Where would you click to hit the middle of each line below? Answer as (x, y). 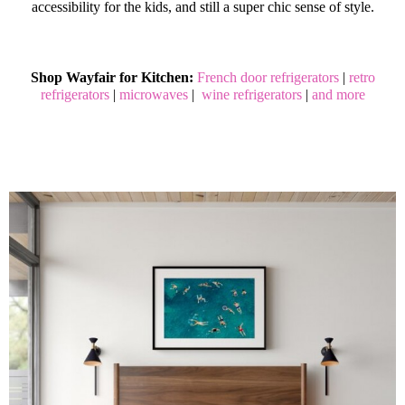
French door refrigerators (268, 78)
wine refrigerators (251, 95)
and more (338, 95)
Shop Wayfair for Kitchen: (113, 78)
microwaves (153, 95)
